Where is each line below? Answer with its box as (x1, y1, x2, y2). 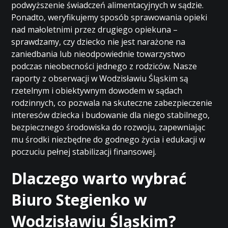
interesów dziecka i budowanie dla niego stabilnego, (11, 109, 210, 121)
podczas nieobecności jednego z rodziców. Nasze (11, 61, 197, 72)
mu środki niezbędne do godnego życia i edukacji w (11, 134, 206, 145)
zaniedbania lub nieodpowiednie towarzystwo (11, 48, 186, 60)
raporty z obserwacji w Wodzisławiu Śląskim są (11, 73, 189, 84)
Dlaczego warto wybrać (11, 168, 187, 189)
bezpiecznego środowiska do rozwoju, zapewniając (11, 122, 206, 133)
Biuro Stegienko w (11, 189, 148, 210)
